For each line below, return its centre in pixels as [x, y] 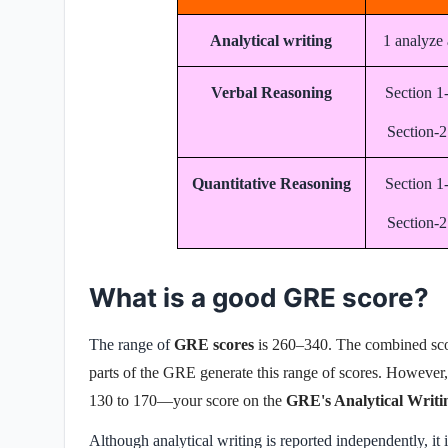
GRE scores [214, 344]
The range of [131, 344]
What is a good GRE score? [259, 297]
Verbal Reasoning [271, 92]
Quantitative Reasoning [271, 183]
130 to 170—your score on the [185, 400]
